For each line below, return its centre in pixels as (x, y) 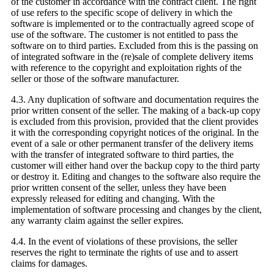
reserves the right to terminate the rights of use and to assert (124, 253)
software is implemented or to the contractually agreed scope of (132, 24)
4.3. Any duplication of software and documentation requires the (135, 100)
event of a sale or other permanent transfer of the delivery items (132, 144)
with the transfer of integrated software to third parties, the (122, 155)
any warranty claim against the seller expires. (97, 221)
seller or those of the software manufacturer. (95, 79)
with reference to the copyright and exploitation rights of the (126, 68)
